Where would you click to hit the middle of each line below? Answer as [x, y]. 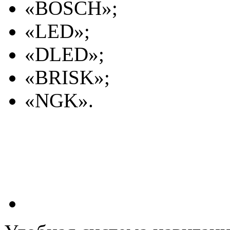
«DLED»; [64, 54]
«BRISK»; [67, 77]
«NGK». [59, 100]
